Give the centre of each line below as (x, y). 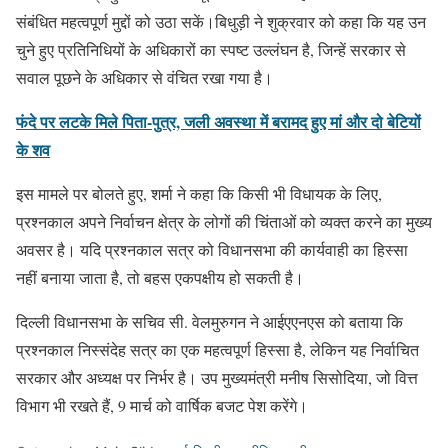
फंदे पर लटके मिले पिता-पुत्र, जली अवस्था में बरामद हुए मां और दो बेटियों (218, 121)
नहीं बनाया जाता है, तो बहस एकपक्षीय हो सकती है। (160, 277)
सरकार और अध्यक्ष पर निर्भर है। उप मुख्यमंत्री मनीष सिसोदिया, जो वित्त (217, 377)
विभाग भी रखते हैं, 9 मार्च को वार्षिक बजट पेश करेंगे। (162, 405)
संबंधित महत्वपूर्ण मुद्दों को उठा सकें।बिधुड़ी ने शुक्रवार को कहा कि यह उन (221, 21)
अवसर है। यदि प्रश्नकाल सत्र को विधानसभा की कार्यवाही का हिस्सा (212, 249)
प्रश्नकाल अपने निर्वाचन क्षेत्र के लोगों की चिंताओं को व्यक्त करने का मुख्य (224, 221)
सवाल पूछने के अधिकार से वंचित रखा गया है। (144, 77)
